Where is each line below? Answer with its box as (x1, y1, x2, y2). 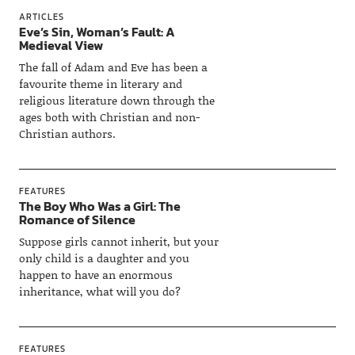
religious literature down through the (18, 91, 215, 109)
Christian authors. (18, 124, 116, 142)
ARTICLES (18, 10, 64, 23)
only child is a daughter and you (18, 249, 189, 266)
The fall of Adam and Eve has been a (18, 58, 208, 75)
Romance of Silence (18, 209, 136, 229)
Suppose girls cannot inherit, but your (18, 232, 219, 250)
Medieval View (18, 35, 103, 55)
